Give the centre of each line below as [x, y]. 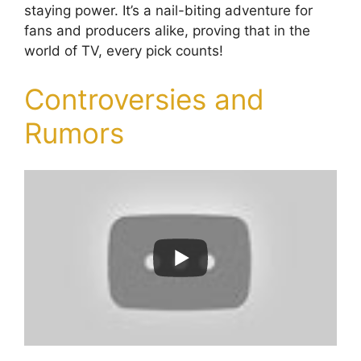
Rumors [74, 133]
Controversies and [144, 99]
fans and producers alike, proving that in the [167, 31]
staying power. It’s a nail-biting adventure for [168, 11]
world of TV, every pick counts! [124, 51]
